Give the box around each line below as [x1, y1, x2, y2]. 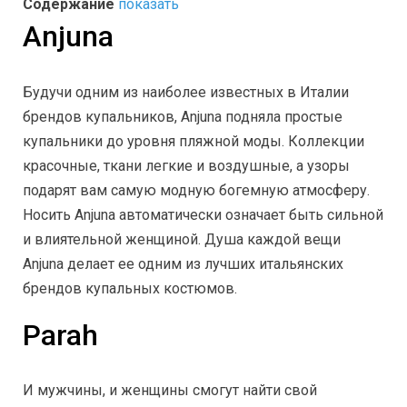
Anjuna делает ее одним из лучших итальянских [23, 254, 343, 273]
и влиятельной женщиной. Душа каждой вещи [23, 230, 341, 248]
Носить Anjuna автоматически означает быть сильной [23, 205, 383, 223]
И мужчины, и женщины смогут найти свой [23, 382, 317, 400]
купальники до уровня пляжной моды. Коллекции [23, 132, 364, 150]
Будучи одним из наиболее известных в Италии [23, 83, 349, 101]
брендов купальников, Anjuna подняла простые [23, 107, 342, 125]
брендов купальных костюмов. [23, 279, 237, 297]
